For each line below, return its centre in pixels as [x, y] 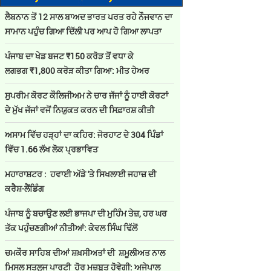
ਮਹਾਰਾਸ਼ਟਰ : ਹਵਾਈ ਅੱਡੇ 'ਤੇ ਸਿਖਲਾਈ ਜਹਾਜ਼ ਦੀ [80, 174]
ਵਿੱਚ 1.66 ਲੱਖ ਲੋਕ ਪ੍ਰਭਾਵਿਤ [51, 149]
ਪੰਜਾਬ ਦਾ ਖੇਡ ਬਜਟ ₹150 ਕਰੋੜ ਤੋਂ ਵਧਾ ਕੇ [69, 56]
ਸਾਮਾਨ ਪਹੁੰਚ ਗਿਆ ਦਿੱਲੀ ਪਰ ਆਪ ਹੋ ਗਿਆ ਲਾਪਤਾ [84, 31]
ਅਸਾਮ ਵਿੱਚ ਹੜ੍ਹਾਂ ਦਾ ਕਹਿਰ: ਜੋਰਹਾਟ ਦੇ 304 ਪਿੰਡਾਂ [84, 135]
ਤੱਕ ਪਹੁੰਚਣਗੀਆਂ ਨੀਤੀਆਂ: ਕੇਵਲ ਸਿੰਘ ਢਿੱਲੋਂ [71, 228]
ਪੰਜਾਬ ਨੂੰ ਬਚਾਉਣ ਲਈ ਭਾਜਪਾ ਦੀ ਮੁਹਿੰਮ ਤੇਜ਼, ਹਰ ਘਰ [86, 213]
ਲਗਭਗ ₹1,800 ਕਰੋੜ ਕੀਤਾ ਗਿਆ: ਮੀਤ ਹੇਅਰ [77, 70]
